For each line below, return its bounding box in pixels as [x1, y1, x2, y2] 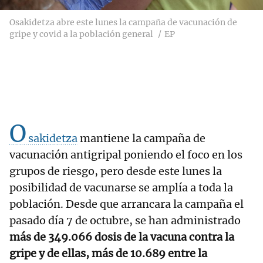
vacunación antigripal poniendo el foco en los [9, 148, 242, 162]
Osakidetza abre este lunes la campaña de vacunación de [9, 17, 237, 28]
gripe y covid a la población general [9, 29, 153, 40]
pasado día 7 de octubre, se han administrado [9, 214, 241, 228]
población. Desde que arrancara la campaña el [9, 197, 244, 211]
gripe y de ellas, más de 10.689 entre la [9, 247, 207, 261]
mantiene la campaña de [77, 131, 205, 146]
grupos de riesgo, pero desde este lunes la [9, 164, 222, 178]
